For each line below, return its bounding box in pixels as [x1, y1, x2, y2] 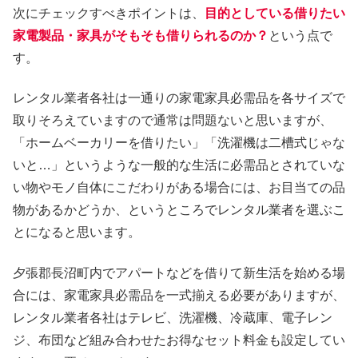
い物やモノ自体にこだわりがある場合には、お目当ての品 [13, 181, 345, 195]
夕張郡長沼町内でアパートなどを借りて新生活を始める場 [13, 265, 345, 280]
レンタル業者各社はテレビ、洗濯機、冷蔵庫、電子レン [13, 310, 332, 324]
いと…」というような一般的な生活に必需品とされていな [13, 158, 345, 173]
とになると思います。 [13, 225, 141, 240]
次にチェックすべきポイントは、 [13, 6, 205, 20]
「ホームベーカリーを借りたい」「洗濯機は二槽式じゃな [13, 136, 345, 150]
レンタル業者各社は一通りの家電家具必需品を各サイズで [13, 91, 345, 105]
